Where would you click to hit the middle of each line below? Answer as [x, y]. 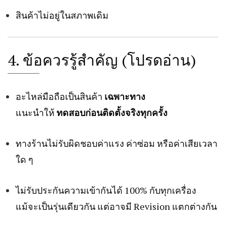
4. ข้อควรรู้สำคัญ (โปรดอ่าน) [102, 60]
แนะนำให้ [36, 113]
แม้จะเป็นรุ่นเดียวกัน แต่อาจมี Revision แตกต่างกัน [116, 207]
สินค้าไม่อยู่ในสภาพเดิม [62, 15]
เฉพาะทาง [125, 97]
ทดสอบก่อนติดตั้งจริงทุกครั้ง [112, 113]
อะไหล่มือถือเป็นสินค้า [60, 97]
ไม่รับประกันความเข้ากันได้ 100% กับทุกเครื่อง [106, 190]
